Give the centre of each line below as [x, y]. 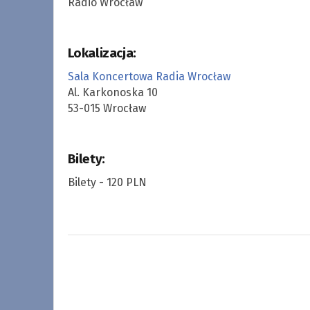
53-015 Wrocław [107, 108]
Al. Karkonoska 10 [112, 92]
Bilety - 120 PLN [107, 182]
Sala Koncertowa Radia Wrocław [149, 76]
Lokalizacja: [102, 53]
